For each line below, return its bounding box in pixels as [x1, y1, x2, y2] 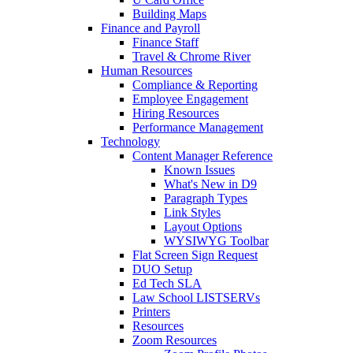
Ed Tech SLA [132, 277, 202, 291]
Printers [132, 305, 170, 319]
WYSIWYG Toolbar [164, 234, 269, 248]
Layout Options [164, 220, 242, 234]
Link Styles [164, 206, 221, 220]
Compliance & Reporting [132, 78, 258, 92]
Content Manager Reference [132, 149, 273, 163]
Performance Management [132, 121, 263, 135]
